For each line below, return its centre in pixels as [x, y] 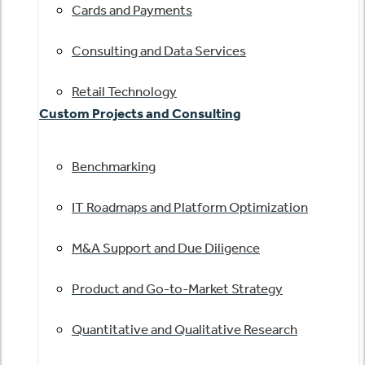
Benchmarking [114, 166]
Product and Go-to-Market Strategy [177, 288]
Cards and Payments [132, 10]
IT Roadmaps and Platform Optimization [190, 207]
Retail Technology [124, 91]
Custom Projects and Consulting [140, 113]
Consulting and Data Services [159, 51]
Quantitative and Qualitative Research [185, 329]
